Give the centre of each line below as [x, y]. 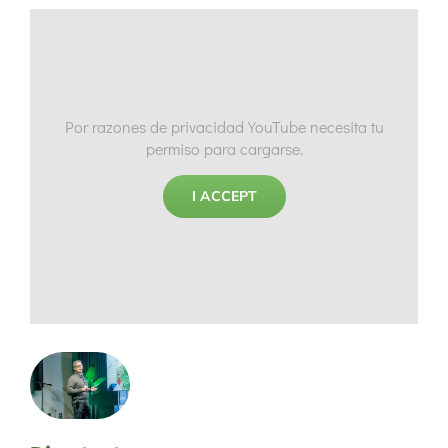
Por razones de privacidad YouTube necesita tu [224, 126]
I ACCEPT [224, 195]
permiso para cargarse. [224, 148]
